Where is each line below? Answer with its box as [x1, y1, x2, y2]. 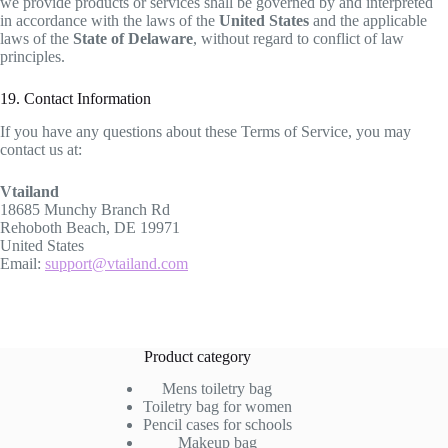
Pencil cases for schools [142, 416, 292, 434]
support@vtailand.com [45, 255, 188, 273]
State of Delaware [73, 30, 193, 48]
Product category [143, 347, 251, 365]
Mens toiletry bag [162, 380, 273, 398]
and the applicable [309, 12, 427, 30]
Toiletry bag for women [142, 398, 292, 416]
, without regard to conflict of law [193, 30, 404, 48]
